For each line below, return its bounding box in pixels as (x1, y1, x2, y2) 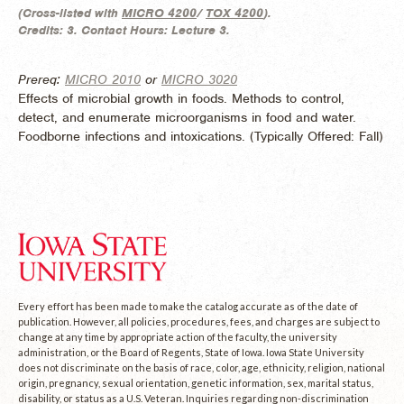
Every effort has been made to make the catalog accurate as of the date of (18, 300, 358, 313)
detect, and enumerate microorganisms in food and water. (18, 108, 356, 125)
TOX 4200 (206, 5, 263, 21)
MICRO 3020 (161, 70, 237, 87)
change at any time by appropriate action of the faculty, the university (18, 331, 337, 344)
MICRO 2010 (65, 70, 141, 87)
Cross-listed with (23, 5, 122, 21)
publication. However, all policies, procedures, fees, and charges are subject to (18, 316, 380, 328)
